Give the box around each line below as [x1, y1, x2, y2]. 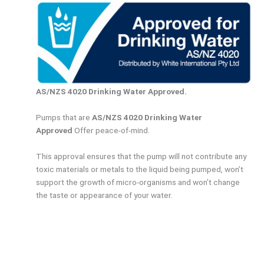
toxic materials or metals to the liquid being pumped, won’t [36, 164, 244, 174]
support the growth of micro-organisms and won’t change [36, 177, 240, 187]
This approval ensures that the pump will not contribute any [36, 151, 247, 161]
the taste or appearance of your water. [36, 190, 173, 200]
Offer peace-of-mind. [72, 125, 150, 135]
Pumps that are [36, 112, 93, 122]
